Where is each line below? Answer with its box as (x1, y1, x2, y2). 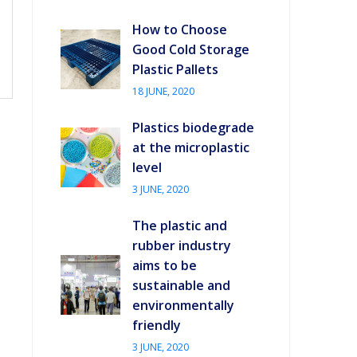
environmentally (132, 296, 234, 314)
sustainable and (132, 277, 230, 294)
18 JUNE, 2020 (132, 84, 194, 98)
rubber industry (132, 237, 231, 254)
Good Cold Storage (132, 41, 249, 58)
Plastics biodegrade (132, 119, 254, 136)
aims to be (132, 257, 197, 274)
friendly (132, 316, 181, 334)
